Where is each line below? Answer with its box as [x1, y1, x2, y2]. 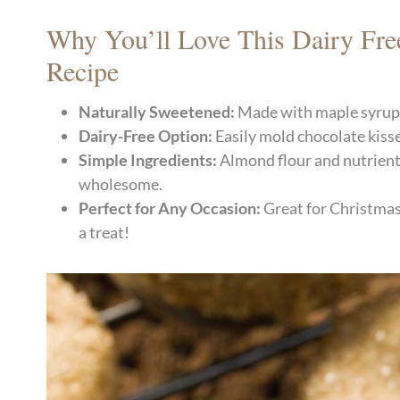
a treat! [79, 222, 130, 243]
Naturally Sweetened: [79, 102, 236, 122]
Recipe [46, 53, 120, 89]
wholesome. [79, 174, 163, 195]
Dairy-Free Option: [79, 126, 213, 146]
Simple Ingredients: [79, 150, 218, 171]
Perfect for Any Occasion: [79, 198, 262, 219]
